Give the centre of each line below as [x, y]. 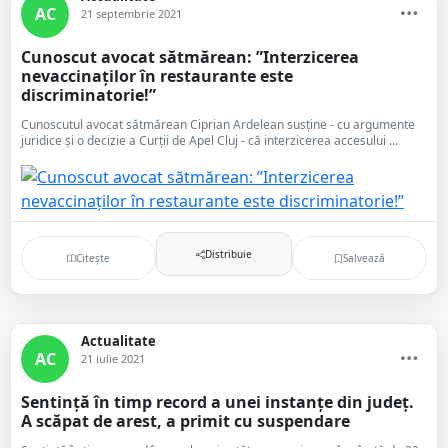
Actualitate [118, 341]
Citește [93, 257]
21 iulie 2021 [113, 358]
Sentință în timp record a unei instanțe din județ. [217, 402]
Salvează [363, 257]
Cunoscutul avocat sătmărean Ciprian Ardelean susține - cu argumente [218, 124]
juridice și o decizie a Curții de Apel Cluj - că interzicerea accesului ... [209, 140]
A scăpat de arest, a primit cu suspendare [185, 421]
